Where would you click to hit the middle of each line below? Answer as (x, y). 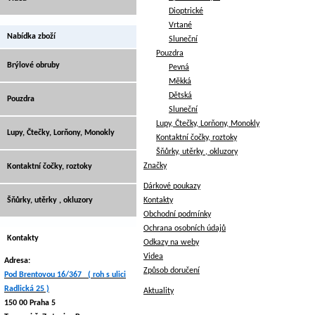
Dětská (180, 96)
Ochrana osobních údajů (185, 229)
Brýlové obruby (33, 65)
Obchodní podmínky (177, 214)
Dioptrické (186, 11)
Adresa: (17, 261)
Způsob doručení (172, 271)
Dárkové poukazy (172, 186)
